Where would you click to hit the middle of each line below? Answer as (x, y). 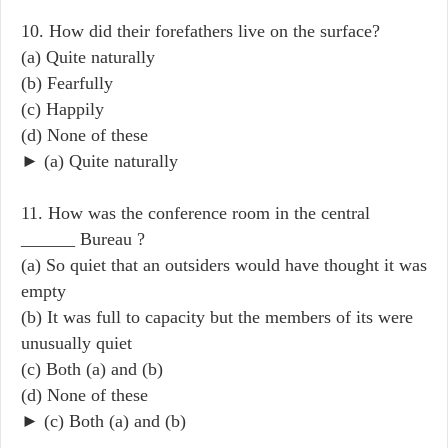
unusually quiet (76, 342)
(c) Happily (62, 108)
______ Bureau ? (83, 238)
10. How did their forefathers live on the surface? (200, 30)
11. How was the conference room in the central (195, 212)
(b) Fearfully (67, 82)
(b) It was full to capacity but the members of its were (217, 316)
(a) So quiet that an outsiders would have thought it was (224, 264)
